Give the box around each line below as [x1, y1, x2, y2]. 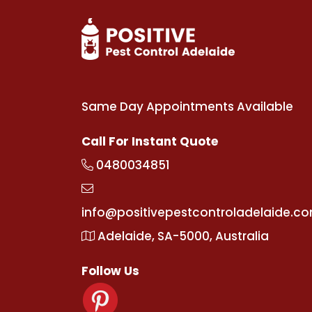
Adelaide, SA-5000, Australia [95, 228, 269, 245]
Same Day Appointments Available [81, 98, 293, 116]
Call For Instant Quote [81, 133, 218, 150]
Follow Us [81, 263, 139, 280]
